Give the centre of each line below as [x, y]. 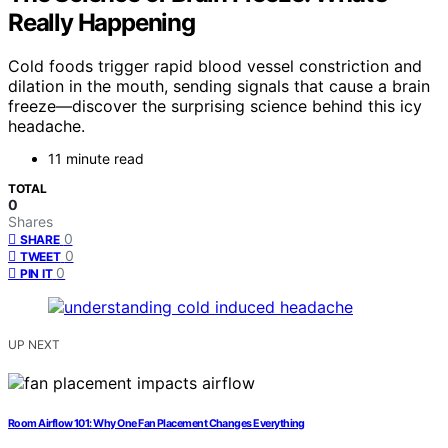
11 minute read [96, 159]
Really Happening [101, 22]
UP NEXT [34, 345]
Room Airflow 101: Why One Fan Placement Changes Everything [156, 424]
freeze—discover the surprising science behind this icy [215, 106]
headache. [46, 126]
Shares [30, 222]
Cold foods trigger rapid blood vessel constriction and [215, 66]
